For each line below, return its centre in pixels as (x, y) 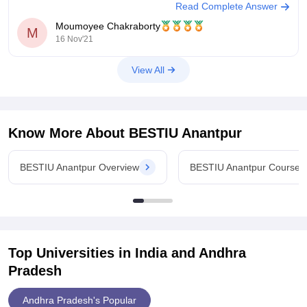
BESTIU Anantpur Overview (79, 167)
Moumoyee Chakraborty (108, 26)
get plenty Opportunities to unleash (93, 8)
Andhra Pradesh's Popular (79, 300)
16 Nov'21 (74, 39)
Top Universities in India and (103, 253)
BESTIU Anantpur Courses (247, 167)
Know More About (69, 133)
